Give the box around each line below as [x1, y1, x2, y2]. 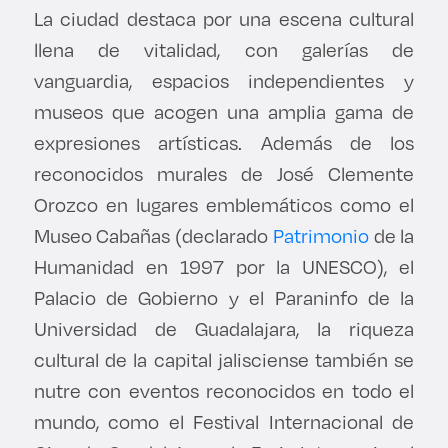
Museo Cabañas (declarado [33, 222, 273, 250]
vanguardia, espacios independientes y [33, 67, 415, 95]
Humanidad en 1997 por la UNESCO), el [33, 253, 415, 281]
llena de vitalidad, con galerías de [33, 36, 415, 64]
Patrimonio [272, 222, 369, 250]
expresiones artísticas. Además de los [33, 129, 415, 157]
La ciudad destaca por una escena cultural [33, 5, 415, 33]
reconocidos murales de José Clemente [33, 160, 415, 188]
